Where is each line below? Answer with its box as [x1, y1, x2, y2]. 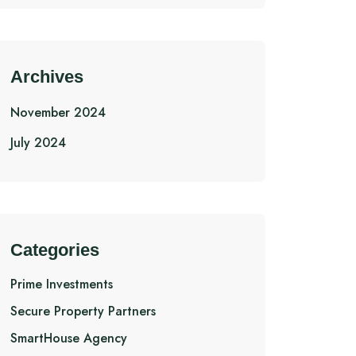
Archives [10, 67, 83, 87]
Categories [10, 240, 99, 260]
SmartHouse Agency [10, 329, 127, 347]
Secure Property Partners [10, 302, 156, 320]
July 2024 [10, 133, 66, 152]
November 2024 [10, 103, 106, 122]
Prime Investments [10, 275, 113, 293]
